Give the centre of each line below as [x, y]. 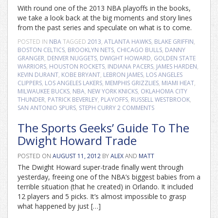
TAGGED [75, 42]
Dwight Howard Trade [77, 140]
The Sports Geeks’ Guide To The [103, 128]
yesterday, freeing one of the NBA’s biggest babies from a [109, 177]
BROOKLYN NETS [91, 50]
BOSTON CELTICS [41, 50]
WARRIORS [32, 66]
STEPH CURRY [97, 108]
